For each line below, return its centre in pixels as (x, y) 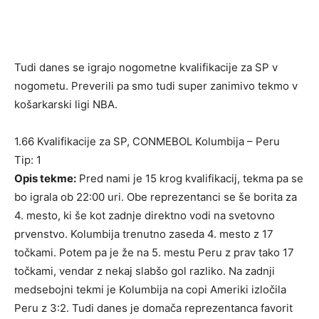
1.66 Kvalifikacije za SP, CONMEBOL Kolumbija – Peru (147, 141)
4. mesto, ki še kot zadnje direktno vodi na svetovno (145, 215)
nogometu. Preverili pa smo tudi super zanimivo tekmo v (156, 86)
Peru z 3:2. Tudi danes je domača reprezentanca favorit (153, 308)
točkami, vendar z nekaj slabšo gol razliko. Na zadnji (145, 271)
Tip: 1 (28, 160)
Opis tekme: (45, 178)
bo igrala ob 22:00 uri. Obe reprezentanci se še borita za (156, 197)
